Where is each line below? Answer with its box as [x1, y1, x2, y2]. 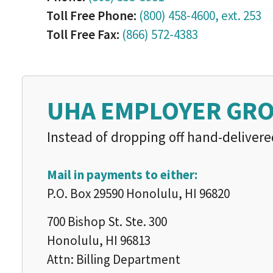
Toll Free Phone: [46, 7, 136, 24]
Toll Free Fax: [46, 26, 119, 43]
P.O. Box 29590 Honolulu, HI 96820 [47, 185, 230, 202]
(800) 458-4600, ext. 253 [139, 7, 261, 24]
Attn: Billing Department [47, 251, 180, 268]
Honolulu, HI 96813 [47, 232, 151, 249]
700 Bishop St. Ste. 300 [47, 213, 167, 230]
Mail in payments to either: [47, 166, 197, 183]
